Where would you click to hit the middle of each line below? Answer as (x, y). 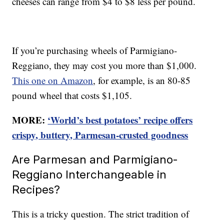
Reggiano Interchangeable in (89, 174)
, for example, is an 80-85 (142, 80)
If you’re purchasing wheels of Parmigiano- (95, 50)
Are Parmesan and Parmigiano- (95, 159)
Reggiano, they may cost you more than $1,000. (104, 65)
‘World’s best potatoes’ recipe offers (120, 120)
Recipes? (36, 189)
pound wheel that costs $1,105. (72, 95)
